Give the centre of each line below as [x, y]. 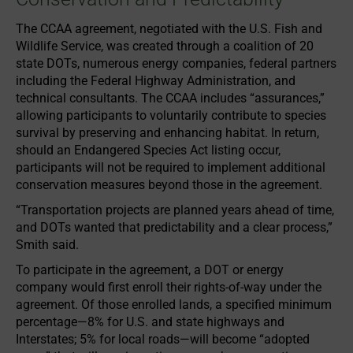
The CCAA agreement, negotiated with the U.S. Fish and [169, 28]
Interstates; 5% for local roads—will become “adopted [163, 339]
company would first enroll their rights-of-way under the [169, 287]
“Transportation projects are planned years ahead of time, [175, 210]
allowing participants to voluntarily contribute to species [171, 115]
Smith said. [47, 244]
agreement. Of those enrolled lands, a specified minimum [174, 304]
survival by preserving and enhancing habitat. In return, [167, 132]
